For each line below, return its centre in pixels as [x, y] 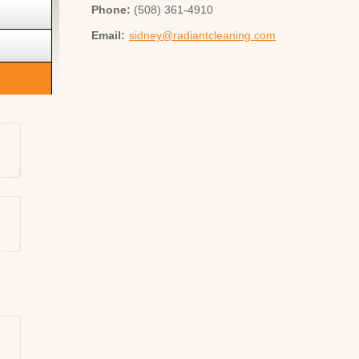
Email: [108, 35]
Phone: [113, 9]
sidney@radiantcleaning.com [202, 35]
